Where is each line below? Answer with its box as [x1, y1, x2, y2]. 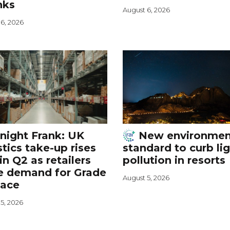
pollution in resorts [122, 154, 225, 167]
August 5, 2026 [122, 174, 169, 182]
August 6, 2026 [122, 6, 170, 14]
